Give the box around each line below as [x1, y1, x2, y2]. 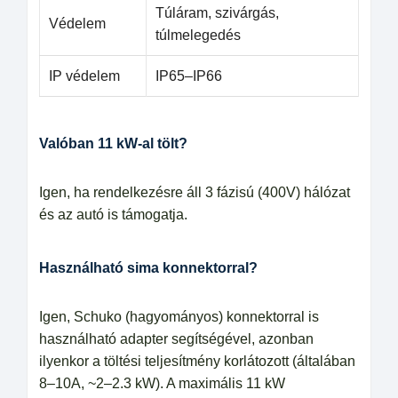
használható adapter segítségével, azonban [39, 331, 314, 346]
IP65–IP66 [155, 68, 222, 84]
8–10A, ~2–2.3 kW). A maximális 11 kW [39, 376, 285, 391]
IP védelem [49, 68, 120, 84]
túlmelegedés [155, 28, 241, 43]
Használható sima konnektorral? [39, 260, 258, 275]
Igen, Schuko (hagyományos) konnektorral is [39, 309, 319, 324]
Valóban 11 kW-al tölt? [39, 136, 187, 151]
